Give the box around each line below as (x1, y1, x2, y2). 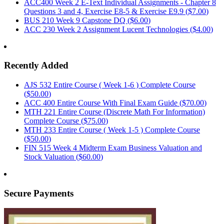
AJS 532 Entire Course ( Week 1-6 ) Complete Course (24, 80, 195, 89)
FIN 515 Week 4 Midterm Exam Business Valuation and (24, 143, 202, 152)
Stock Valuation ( (24, 152, 78, 161)
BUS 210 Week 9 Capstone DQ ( (24, 15, 130, 24)
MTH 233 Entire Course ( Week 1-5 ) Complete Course (24, 125, 200, 134)
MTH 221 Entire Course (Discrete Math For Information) (24, 107, 205, 116)
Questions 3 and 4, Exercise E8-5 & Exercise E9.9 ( (24, 6, 188, 15)
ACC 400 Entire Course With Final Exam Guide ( (24, 98, 182, 107)
